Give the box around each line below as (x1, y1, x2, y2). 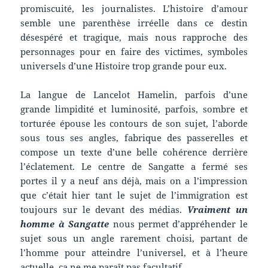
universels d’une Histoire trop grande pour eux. (20, 60, 227, 72)
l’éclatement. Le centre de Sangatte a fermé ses (20, 160, 248, 173)
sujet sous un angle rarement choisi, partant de (20, 232, 248, 245)
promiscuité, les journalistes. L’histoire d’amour (20, 2, 248, 15)
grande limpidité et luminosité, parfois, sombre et (20, 103, 248, 115)
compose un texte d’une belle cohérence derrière (20, 146, 248, 159)
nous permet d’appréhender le (109, 218, 248, 230)
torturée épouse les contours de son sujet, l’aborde (20, 117, 248, 130)
